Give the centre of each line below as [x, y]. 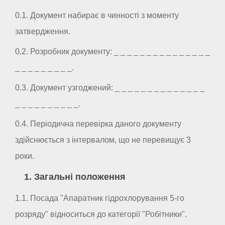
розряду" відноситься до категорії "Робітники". [101, 214]
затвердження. [43, 31]
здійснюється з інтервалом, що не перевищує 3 [103, 140]
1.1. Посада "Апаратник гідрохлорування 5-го [100, 198]
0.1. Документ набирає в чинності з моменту [97, 15]
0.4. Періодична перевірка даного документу [98, 124]
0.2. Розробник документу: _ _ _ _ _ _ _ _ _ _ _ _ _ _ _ [113, 51]
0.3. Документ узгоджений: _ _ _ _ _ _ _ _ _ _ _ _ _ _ [110, 87]
